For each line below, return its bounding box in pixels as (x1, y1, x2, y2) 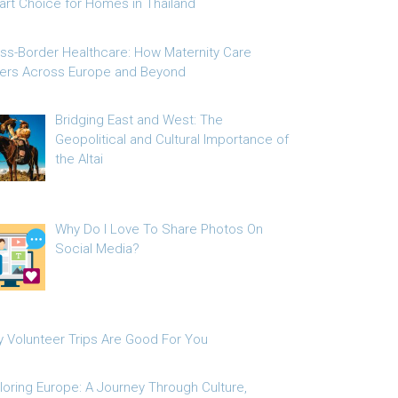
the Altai (55, 151, 104, 167)
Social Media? (55, 241, 140, 258)
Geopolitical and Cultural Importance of (55, 131, 290, 147)
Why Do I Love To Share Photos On (55, 221, 264, 238)
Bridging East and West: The (55, 112, 224, 128)
